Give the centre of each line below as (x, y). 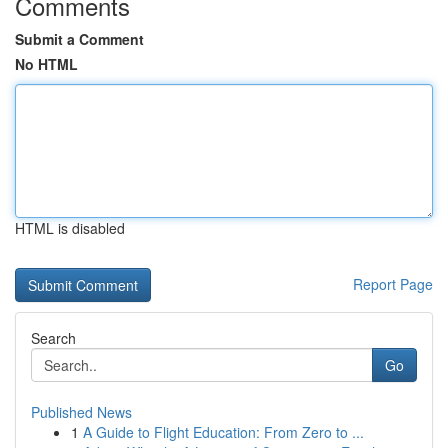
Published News (81, 412)
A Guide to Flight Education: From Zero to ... (223, 432)
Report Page (393, 284)
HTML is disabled (70, 228)
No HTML (46, 64)
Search (53, 338)
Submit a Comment (79, 39)
